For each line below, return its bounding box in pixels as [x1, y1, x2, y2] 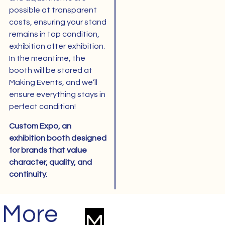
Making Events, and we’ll [9, 78, 97, 87]
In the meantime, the [9, 54, 85, 63]
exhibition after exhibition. [9, 42, 105, 51]
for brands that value [9, 146, 87, 154]
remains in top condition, [9, 30, 99, 39]
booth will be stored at [9, 66, 92, 75]
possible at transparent [9, 6, 97, 15]
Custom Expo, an [9, 122, 71, 130]
